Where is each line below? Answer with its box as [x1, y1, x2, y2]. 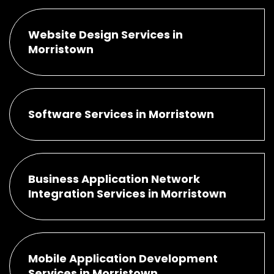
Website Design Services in [28, 26, 183, 42]
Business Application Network [28, 171, 200, 187]
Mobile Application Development [28, 250, 218, 266]
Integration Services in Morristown [28, 185, 226, 201]
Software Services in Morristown [28, 106, 214, 122]
